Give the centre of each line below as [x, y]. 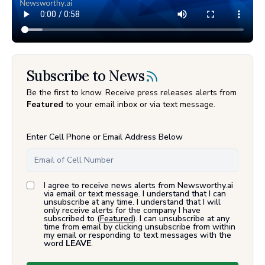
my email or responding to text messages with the [138, 235]
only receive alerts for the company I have [122, 210]
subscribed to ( [72, 218]
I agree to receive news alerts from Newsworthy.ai [138, 185]
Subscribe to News [86, 76]
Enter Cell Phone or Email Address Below [105, 137]
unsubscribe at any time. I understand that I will [132, 202]
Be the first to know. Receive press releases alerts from [132, 92]
